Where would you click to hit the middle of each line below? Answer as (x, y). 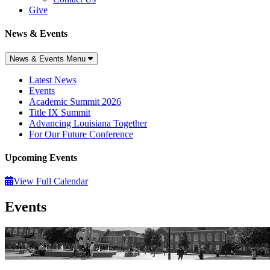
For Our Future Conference (81, 134)
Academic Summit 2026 (75, 101)
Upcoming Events (41, 157)
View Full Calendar (51, 181)
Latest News (53, 80)
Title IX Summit (60, 112)
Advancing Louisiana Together (88, 123)
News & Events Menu (49, 58)
